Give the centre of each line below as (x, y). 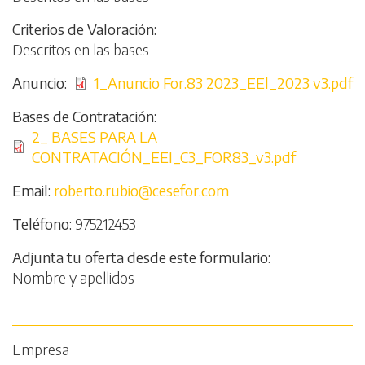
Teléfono (41, 224)
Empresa (41, 350)
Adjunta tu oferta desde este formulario (140, 257)
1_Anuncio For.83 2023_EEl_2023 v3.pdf (223, 83)
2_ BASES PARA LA (95, 136)
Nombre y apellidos (73, 277)
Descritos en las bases (81, 49)
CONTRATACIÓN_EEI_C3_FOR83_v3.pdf (164, 157)
